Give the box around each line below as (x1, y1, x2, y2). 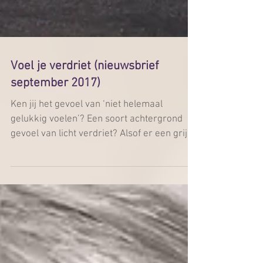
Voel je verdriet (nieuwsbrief (11, 143, 159, 158)
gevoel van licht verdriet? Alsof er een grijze (11, 213, 197, 224)
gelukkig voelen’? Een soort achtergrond (11, 198, 183, 210)
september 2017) (11, 160, 100, 175)
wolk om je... (11, 227, 64, 239)
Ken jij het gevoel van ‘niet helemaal (11, 183, 163, 195)
